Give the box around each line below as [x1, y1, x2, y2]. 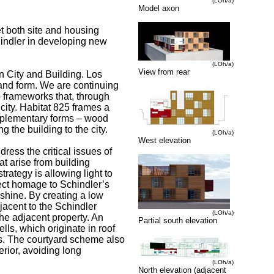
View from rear [138, 67, 190, 77]
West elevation [138, 136, 191, 146]
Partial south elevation [138, 216, 217, 226]
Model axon [138, 4, 179, 13]
